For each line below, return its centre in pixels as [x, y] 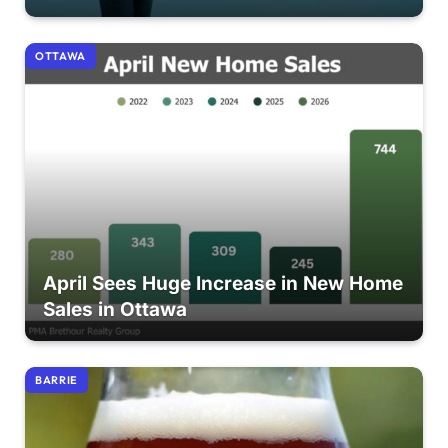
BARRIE [56, 380]
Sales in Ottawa [114, 310]
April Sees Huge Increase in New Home [222, 284]
